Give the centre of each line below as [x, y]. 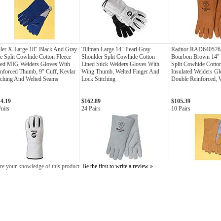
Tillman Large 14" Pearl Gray [116, 49]
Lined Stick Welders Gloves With [120, 64]
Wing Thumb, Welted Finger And [120, 72]
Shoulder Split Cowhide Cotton [118, 57]
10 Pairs [181, 109]
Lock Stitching [98, 79]
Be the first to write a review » [118, 166]
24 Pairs [91, 109]
